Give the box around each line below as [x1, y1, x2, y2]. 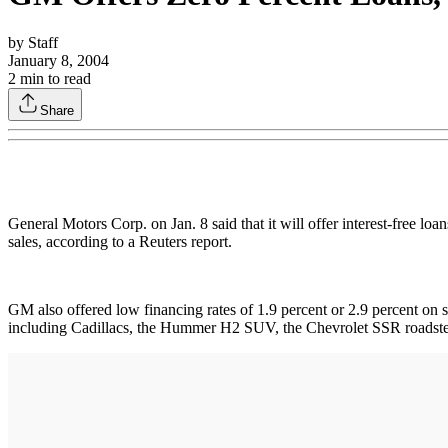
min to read [16, 69, 91, 87]
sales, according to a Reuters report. [8, 232, 232, 250]
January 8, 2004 [8, 51, 109, 69]
